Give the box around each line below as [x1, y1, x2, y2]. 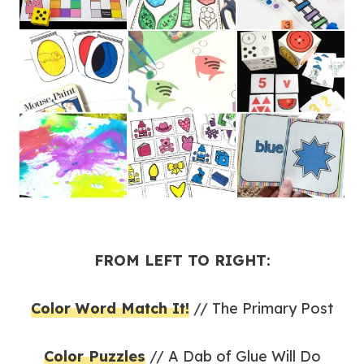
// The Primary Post [188, 298, 334, 318]
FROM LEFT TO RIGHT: [93, 250, 271, 270]
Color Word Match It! [30, 298, 189, 318]
